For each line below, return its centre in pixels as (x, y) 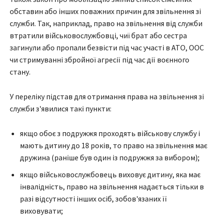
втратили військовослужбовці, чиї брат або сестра (98, 36)
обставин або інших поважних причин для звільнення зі (105, 11)
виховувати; (41, 211)
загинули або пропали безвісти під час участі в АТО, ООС (107, 48)
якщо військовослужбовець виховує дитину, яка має (110, 175)
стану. (20, 72)
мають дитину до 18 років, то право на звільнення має (114, 146)
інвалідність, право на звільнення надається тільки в (112, 187)
